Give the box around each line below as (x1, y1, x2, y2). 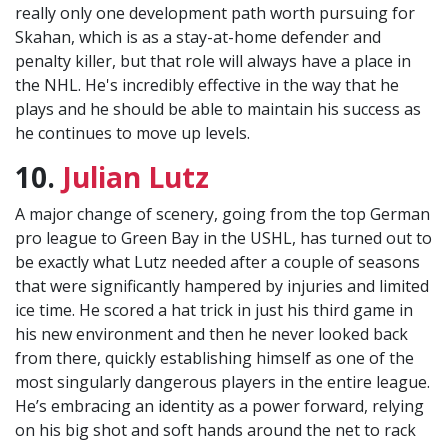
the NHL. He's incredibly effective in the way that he (15, 74, 399, 97)
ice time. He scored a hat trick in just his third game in (15, 299, 413, 322)
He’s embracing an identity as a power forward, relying (15, 395, 424, 418)
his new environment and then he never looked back (15, 323, 408, 346)
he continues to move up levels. (15, 122, 250, 145)
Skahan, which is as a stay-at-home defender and (15, 26, 381, 49)
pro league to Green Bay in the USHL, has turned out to (15, 227, 432, 250)
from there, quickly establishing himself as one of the (15, 347, 414, 370)
